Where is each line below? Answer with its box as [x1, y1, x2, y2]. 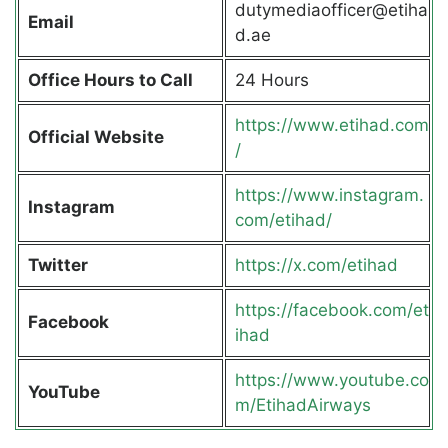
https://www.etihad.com [234, 114, 429, 135]
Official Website [27, 126, 168, 147]
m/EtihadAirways [234, 394, 371, 415]
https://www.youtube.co [234, 369, 429, 390]
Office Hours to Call [27, 69, 197, 90]
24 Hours [234, 69, 309, 90]
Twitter [27, 254, 88, 275]
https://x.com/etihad [234, 254, 398, 275]
